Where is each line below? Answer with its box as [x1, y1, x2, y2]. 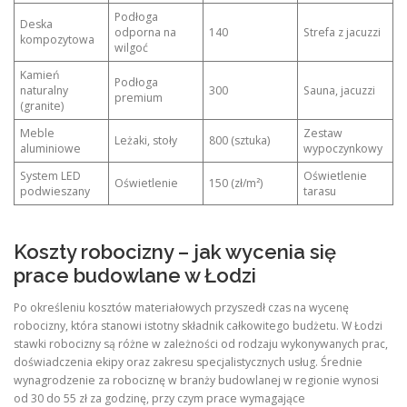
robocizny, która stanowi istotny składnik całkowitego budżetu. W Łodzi [14, 318, 382, 334]
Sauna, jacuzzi [303, 82, 376, 98]
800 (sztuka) [209, 132, 271, 148]
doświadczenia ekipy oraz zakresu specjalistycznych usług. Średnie [14, 354, 362, 371]
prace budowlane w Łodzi [14, 263, 256, 287]
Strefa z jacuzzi [303, 24, 382, 40]
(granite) [20, 97, 65, 114]
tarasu [303, 183, 337, 199]
